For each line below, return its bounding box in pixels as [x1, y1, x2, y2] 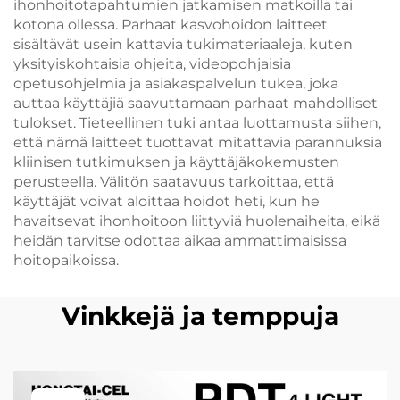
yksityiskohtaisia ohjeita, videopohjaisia [13, 55, 291, 72]
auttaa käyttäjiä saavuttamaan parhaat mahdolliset [13, 95, 378, 112]
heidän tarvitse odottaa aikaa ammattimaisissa [13, 232, 346, 249]
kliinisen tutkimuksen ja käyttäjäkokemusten [13, 154, 339, 171]
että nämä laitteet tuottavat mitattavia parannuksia [13, 134, 382, 151]
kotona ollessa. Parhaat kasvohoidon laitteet [13, 16, 328, 33]
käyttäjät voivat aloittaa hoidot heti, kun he [13, 193, 320, 210]
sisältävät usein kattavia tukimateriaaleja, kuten [13, 36, 353, 53]
